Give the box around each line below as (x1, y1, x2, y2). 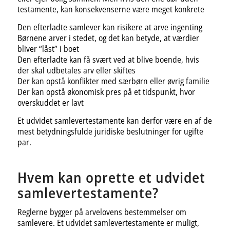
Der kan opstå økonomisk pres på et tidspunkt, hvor (17, 86, 195, 98)
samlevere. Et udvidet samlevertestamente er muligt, (17, 217, 199, 229)
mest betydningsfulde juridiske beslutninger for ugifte (17, 125, 203, 137)
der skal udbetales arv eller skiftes (17, 64, 136, 76)
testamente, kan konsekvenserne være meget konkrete (17, 4, 204, 15)
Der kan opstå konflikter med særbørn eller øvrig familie (17, 75, 209, 87)
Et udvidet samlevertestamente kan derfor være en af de (17, 114, 212, 126)
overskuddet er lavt (17, 97, 84, 108)
